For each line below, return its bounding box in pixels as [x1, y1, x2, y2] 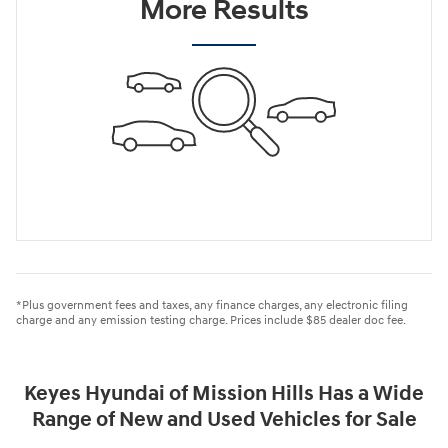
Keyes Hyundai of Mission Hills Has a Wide [24, 381, 424, 408]
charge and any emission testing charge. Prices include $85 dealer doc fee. [16, 313, 406, 329]
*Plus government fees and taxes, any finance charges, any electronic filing [16, 298, 408, 314]
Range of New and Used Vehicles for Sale [31, 407, 417, 434]
